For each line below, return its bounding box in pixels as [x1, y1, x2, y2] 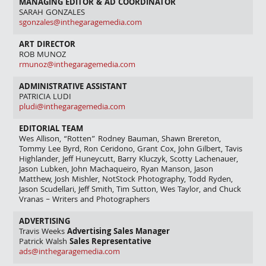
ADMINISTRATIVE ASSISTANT [19, 81, 128, 95]
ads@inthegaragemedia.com [19, 246, 121, 260]
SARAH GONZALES [19, 7, 85, 21]
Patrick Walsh [19, 236, 70, 250]
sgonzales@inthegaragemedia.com [19, 17, 142, 31]
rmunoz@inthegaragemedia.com [19, 59, 136, 73]
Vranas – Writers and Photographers [19, 194, 150, 208]
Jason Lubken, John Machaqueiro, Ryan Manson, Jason [19, 163, 214, 178]
